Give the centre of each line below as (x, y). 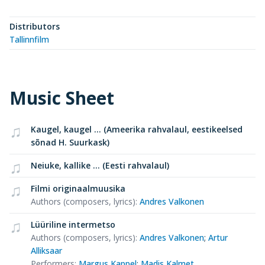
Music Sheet (62, 98)
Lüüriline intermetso (73, 225)
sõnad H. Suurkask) (70, 143)
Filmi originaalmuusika (78, 189)
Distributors (35, 27)
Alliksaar (46, 251)
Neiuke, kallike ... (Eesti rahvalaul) (100, 166)
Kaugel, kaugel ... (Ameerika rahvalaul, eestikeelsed (137, 130)
